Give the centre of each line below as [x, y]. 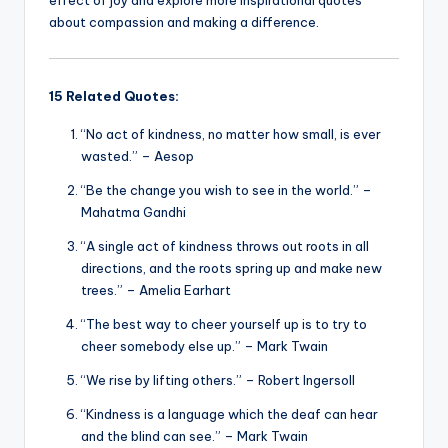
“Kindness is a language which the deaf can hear [229, 413]
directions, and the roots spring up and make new [231, 267]
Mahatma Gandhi [133, 211]
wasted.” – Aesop [137, 155]
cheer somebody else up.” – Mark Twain [204, 345]
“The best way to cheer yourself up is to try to [224, 323]
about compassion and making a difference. [184, 21]
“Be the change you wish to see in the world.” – [226, 189]
